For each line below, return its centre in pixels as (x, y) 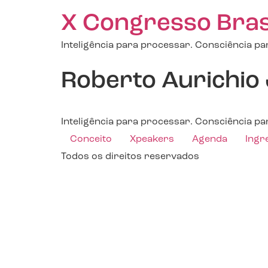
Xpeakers (152, 139)
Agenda (210, 139)
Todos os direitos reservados (130, 157)
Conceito (91, 139)
